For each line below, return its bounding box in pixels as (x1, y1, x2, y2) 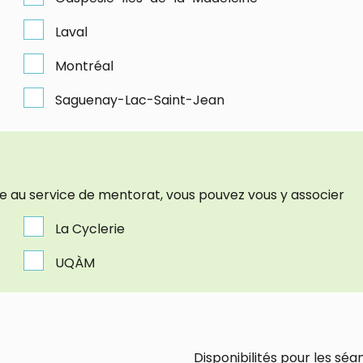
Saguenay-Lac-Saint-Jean (54, 90, 224, 109)
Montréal (54, 56, 113, 75)
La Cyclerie (54, 219, 125, 238)
